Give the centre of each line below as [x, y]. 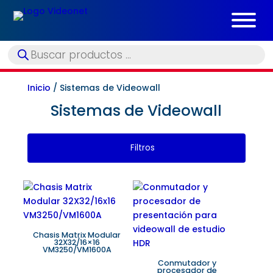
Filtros [143, 147]
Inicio [39, 87]
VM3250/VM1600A [77, 250]
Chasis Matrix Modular [77, 235]
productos [30, 65]
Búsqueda [29, 48]
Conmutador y [187, 263]
